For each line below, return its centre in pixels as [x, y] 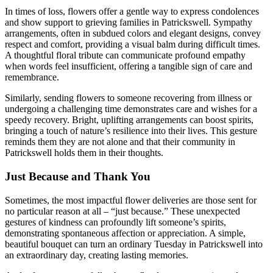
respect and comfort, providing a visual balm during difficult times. [133, 44]
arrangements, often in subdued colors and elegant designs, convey [133, 34]
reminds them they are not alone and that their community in [120, 142]
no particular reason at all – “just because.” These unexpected [122, 211]
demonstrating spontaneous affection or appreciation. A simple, [125, 233]
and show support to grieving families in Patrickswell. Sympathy [129, 23]
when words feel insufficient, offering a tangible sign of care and [129, 66]
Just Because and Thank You [78, 177]
